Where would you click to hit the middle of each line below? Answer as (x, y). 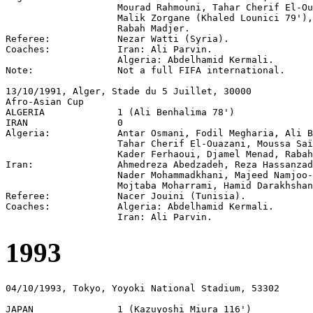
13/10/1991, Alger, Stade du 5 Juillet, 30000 (129, 91)
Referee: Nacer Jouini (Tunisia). (126, 196)
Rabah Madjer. (98, 28)
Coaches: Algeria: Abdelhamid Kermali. (140, 206)
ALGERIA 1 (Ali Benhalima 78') (120, 112)
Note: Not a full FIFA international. (145, 70)
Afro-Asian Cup (45, 101)
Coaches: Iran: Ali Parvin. (109, 49)
